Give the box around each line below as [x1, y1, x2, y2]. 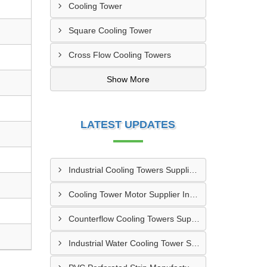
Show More [106, 74, 150, 84]
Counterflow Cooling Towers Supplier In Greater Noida [191, 214, 200, 223]
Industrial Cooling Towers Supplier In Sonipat [188, 165, 197, 175]
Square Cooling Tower [68, 26, 152, 35]
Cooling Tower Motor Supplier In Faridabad [189, 190, 198, 199]
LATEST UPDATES [80, 119, 176, 131]
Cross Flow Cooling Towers [68, 50, 171, 60]
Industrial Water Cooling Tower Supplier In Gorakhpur [191, 238, 200, 248]
